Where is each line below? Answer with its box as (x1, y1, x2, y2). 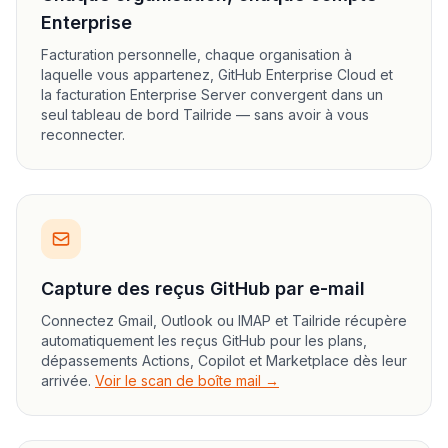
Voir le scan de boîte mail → (95, 372, 279, 389)
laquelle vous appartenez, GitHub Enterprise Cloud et (41, 66, 393, 83)
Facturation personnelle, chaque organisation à (41, 46, 352, 63)
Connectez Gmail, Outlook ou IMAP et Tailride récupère (41, 312, 407, 329)
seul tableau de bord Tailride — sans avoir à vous (41, 106, 369, 123)
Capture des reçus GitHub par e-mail (41, 278, 365, 299)
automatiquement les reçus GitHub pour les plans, (41, 332, 367, 349)
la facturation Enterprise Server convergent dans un (41, 86, 383, 103)
